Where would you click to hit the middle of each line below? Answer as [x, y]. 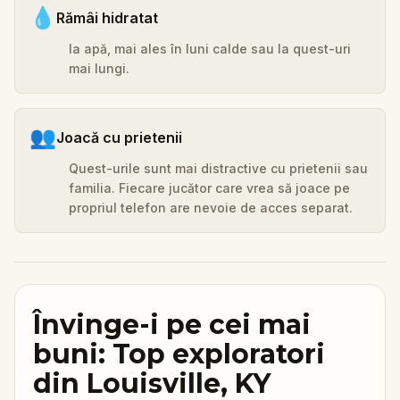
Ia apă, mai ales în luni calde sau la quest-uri [210, 48]
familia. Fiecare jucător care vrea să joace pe [209, 187]
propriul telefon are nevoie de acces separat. [211, 207]
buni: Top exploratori [179, 354]
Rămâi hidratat [107, 17]
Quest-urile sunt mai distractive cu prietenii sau [218, 168]
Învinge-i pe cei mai [172, 324]
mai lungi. [99, 68]
